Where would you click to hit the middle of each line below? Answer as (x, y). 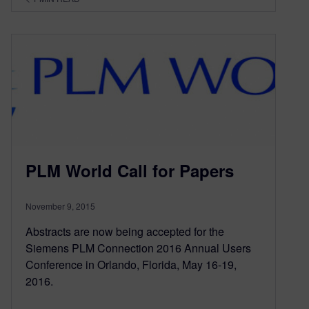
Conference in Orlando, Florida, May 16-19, (131, 265)
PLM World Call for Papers (130, 171)
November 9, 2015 (60, 206)
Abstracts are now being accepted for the (125, 232)
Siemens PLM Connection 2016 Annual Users (138, 248)
